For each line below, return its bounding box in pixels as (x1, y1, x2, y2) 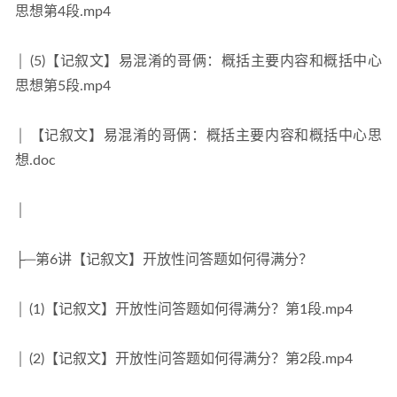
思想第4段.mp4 (15, 4, 111, 19)
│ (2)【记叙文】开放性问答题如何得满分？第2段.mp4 (15, 352, 353, 366)
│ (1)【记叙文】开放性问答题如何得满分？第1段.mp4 (15, 302, 353, 316)
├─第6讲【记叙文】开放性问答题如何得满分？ (15, 253, 313, 267)
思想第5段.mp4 (15, 79, 111, 93)
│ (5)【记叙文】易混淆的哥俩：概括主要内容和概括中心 (15, 54, 382, 68)
